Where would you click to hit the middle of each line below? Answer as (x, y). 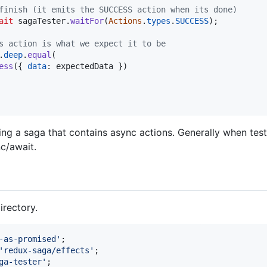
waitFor (87, 21)
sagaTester (42, 21)
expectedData (85, 66)
